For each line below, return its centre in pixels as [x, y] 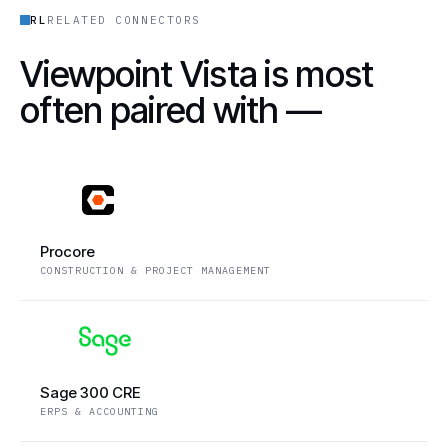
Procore [67, 251]
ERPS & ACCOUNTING [99, 411]
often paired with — [171, 110]
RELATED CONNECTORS [124, 20]
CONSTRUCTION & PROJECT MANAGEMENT [155, 270]
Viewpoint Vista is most [197, 74]
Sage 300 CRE [90, 392]
